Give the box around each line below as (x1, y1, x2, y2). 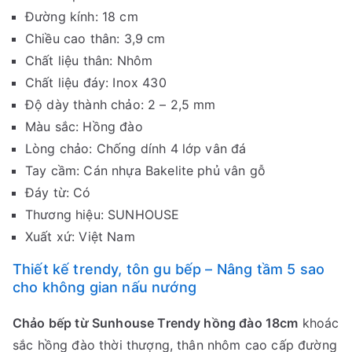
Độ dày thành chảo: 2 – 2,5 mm (25, 96, 216, 112)
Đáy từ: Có (25, 184, 91, 200)
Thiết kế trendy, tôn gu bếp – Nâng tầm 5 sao (13, 260, 325, 277)
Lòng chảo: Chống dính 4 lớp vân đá (25, 140, 247, 156)
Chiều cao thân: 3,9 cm (25, 30, 166, 46)
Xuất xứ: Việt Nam (25, 228, 135, 244)
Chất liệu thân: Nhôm (25, 52, 153, 68)
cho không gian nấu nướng (13, 278, 196, 295)
